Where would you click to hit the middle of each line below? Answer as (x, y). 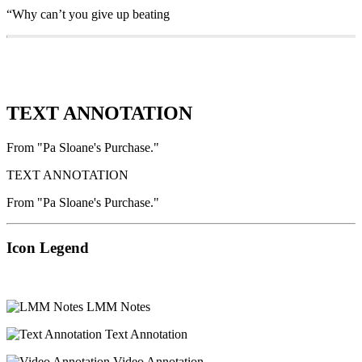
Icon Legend (48, 248)
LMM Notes (117, 307)
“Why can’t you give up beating (88, 14)
